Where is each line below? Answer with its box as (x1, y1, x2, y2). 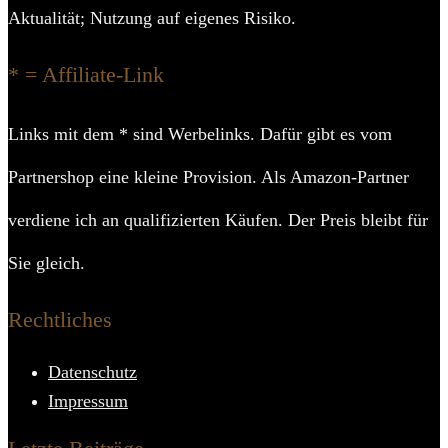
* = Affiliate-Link (8, 62, 164, 87)
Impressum (48, 391, 128, 411)
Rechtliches (8, 307, 112, 332)
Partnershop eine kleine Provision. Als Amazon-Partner (8, 167, 409, 187)
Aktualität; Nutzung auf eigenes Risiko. (8, 8, 296, 28)
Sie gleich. (8, 253, 85, 273)
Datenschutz (48, 362, 137, 382)
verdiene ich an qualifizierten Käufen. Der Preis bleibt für (8, 210, 428, 230)
